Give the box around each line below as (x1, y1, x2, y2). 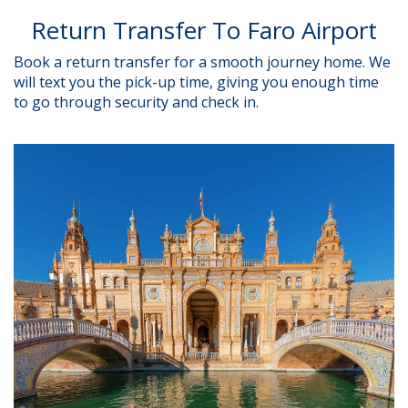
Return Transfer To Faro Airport (31, 14, 377, 46)
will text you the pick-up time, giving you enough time (14, 72, 379, 92)
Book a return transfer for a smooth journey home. (14, 52, 369, 72)
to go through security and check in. (14, 92, 259, 112)
